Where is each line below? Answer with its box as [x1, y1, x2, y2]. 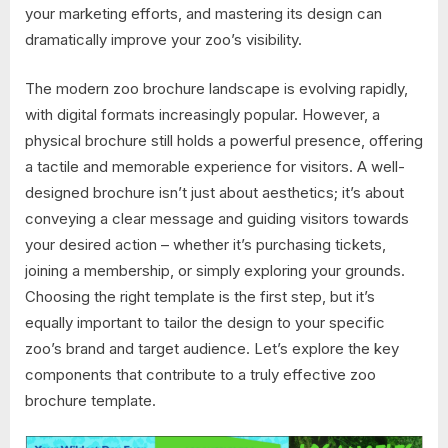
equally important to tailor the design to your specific [25, 312, 385, 332]
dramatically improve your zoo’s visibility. [25, 30, 302, 50]
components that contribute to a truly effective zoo [25, 364, 376, 384]
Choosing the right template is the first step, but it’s [25, 286, 375, 306]
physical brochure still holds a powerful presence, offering [25, 130, 423, 150]
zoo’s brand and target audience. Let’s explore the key [25, 338, 399, 358]
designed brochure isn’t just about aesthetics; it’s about [25, 182, 404, 202]
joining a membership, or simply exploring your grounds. [25, 260, 405, 280]
